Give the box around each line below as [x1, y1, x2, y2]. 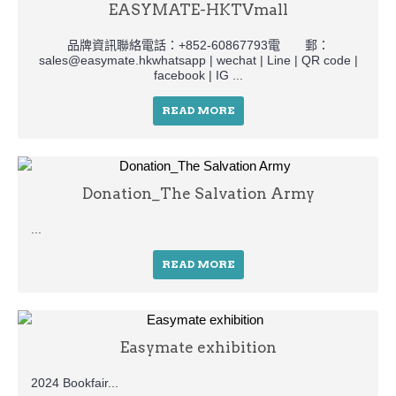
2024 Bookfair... [31, 375, 118, 390]
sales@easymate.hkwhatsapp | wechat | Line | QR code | [38, 52, 358, 67]
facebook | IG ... [153, 67, 243, 82]
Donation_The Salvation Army [81, 184, 315, 202]
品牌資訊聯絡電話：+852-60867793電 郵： [66, 37, 330, 52]
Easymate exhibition [119, 338, 277, 356]
